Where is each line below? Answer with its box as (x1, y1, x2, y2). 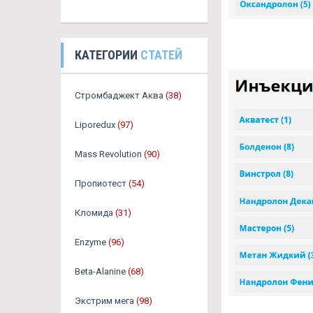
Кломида (75, 208, 113, 219)
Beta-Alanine (75, 266, 126, 277)
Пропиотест (75, 178, 126, 189)
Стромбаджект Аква (75, 90, 163, 101)
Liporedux (75, 119, 115, 131)
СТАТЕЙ (140, 48, 182, 63)
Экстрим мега (75, 296, 134, 307)
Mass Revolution (75, 149, 142, 160)
